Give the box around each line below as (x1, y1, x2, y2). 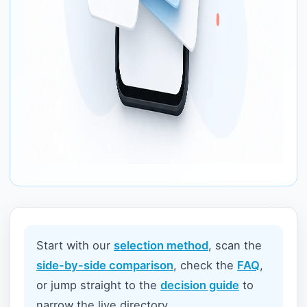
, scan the (208, 238, 262, 252)
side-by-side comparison (36, 258, 173, 272)
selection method (114, 238, 208, 252)
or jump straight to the (36, 278, 160, 292)
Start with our (36, 238, 114, 252)
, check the (173, 258, 237, 272)
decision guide (160, 278, 239, 292)
